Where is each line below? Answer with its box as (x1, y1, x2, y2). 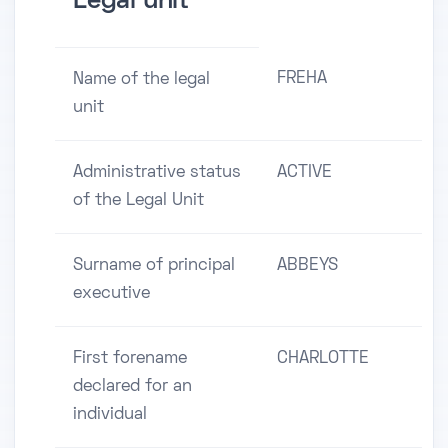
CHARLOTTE (277, 351, 369, 368)
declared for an (73, 379, 192, 396)
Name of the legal (73, 72, 210, 89)
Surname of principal (73, 258, 235, 275)
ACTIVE (277, 165, 332, 182)
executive (73, 286, 150, 303)
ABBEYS (277, 258, 338, 275)
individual (73, 407, 147, 424)
